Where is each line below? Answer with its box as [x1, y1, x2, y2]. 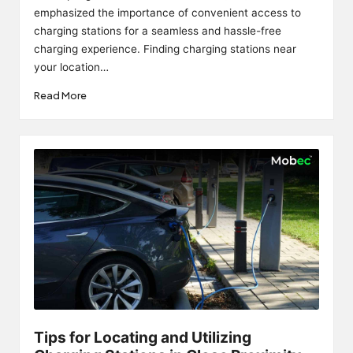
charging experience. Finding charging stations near [33, 43, 296, 56]
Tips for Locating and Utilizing [33, 328, 251, 347]
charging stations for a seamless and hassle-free [33, 24, 281, 38]
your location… [33, 61, 109, 74]
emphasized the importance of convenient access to [33, 6, 301, 20]
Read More [33, 88, 87, 102]
